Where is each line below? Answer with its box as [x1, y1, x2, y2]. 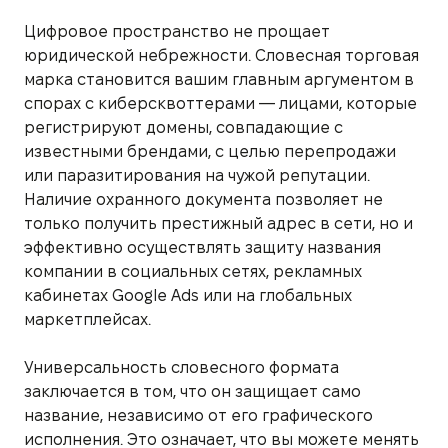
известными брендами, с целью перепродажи [24, 142, 396, 160]
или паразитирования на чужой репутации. [24, 166, 370, 184]
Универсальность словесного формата [24, 358, 339, 376]
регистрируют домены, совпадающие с [24, 118, 343, 136]
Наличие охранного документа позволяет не [24, 190, 383, 208]
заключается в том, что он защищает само [24, 382, 361, 400]
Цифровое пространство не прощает [24, 22, 330, 40]
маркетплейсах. [24, 310, 151, 328]
